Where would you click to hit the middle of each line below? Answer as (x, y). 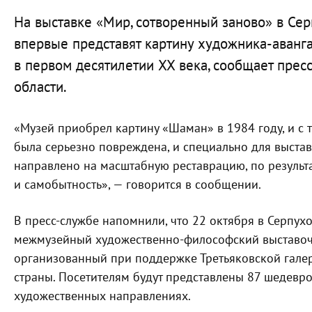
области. (40, 87)
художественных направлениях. (102, 296)
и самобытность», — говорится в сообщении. (138, 185)
